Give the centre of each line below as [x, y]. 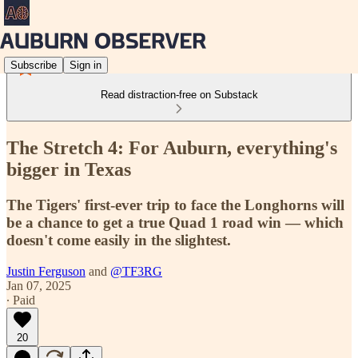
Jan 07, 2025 [39, 285]
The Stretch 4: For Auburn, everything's [172, 147]
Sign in [86, 65]
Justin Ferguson [46, 271]
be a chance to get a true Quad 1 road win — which [175, 222]
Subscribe [34, 65]
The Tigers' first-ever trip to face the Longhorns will [175, 205]
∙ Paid [21, 300]
